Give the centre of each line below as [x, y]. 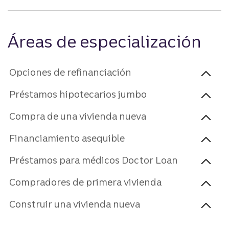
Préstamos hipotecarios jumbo [78, 94]
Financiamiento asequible [67, 138]
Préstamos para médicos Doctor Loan [94, 160]
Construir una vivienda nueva [75, 204]
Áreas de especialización [105, 41]
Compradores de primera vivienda [85, 182]
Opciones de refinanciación [70, 72]
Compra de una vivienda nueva [78, 116]
